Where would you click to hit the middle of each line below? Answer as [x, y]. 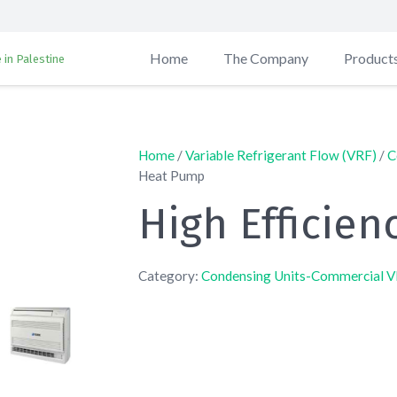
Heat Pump [171, 175]
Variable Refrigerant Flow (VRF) [280, 155]
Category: [169, 275]
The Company [265, 58]
